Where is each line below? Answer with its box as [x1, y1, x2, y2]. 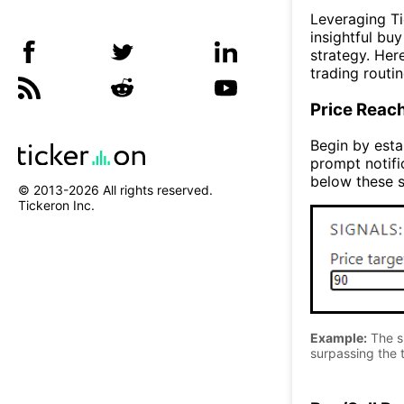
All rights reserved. [99, 182, 213, 198]
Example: [310, 329, 367, 345]
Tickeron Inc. [18, 197, 95, 214]
